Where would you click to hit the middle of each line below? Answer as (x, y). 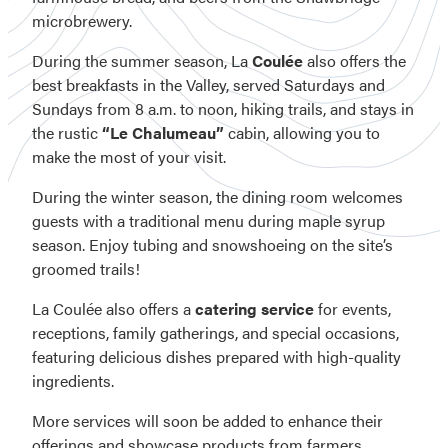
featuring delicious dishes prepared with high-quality (216, 356)
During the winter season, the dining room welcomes (217, 196)
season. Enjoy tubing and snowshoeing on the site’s (212, 244)
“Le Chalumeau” (163, 132)
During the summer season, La (142, 60)
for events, (352, 308)
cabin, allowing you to (302, 132)
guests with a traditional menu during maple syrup (208, 220)
